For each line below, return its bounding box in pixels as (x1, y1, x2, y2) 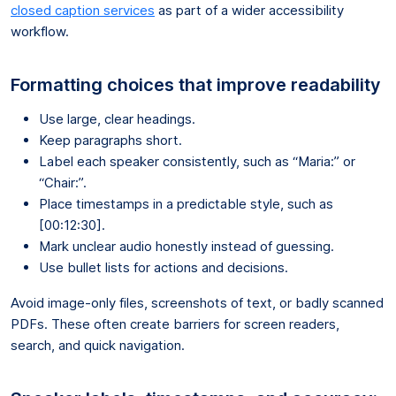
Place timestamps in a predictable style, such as (39, 194, 333, 212)
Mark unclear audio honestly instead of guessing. (39, 237, 334, 255)
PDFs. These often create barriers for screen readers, (11, 315, 339, 332)
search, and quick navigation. (11, 336, 185, 354)
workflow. (11, 22, 69, 40)
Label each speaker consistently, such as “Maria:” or (39, 152, 355, 170)
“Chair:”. (39, 173, 87, 191)
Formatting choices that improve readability (11, 73, 381, 95)
